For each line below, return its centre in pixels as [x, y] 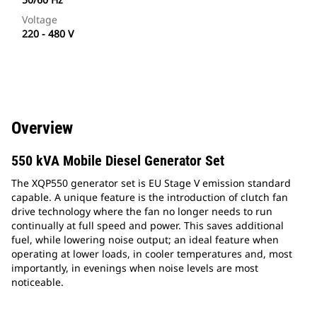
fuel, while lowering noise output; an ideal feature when [145, 240]
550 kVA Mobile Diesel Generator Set [118, 161]
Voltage [40, 20]
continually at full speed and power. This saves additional [148, 226]
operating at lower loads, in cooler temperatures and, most [152, 254]
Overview [42, 128]
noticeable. [38, 282]
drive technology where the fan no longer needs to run [142, 212]
